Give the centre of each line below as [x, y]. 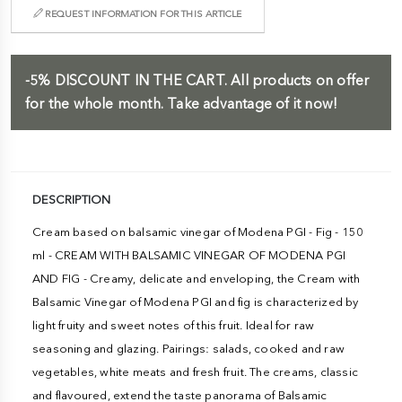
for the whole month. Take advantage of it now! [182, 103]
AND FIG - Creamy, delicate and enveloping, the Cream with [197, 278]
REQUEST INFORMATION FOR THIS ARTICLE [142, 13]
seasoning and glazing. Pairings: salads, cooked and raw [189, 348]
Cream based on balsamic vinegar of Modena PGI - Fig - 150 [198, 232]
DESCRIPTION [71, 199]
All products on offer [298, 80]
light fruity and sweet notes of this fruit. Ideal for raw [174, 325]
